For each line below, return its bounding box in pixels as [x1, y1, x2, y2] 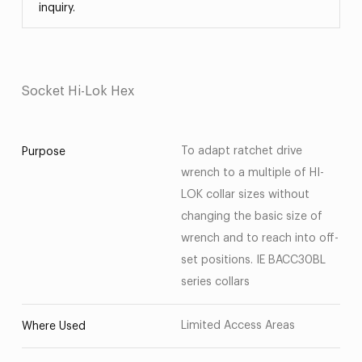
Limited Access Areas [181, 320, 295, 331]
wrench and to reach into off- [181, 233, 339, 244]
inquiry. [38, 2, 75, 14]
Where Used [21, 321, 86, 332]
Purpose [21, 146, 65, 158]
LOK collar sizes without [181, 189, 309, 200]
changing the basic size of [181, 211, 322, 222]
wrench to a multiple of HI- [181, 167, 324, 179]
